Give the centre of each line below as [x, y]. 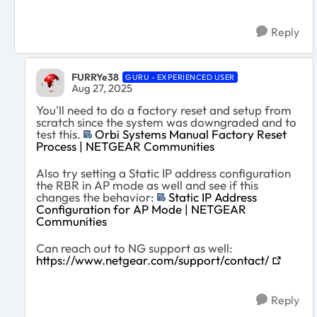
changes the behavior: [97, 197]
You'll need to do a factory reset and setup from [164, 110]
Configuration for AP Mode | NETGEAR [141, 209]
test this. [60, 134]
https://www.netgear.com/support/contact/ [153, 260]
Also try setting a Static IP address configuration [163, 173]
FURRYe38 [95, 77]
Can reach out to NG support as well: [134, 248]
